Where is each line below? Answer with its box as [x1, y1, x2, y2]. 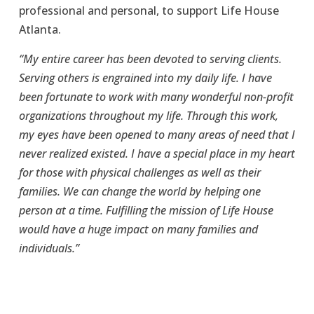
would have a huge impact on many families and [18, 221, 258, 237]
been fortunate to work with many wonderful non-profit [18, 88, 294, 104]
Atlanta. [18, 21, 64, 37]
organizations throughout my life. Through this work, [18, 107, 278, 123]
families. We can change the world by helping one [18, 183, 261, 199]
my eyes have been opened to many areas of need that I [18, 126, 295, 142]
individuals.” [18, 240, 79, 256]
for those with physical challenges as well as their [18, 164, 261, 180]
